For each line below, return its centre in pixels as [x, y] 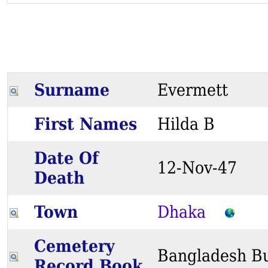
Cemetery [74, 246]
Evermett [202, 90]
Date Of [66, 159]
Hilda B [195, 124]
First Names [91, 124]
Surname [77, 90]
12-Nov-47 [206, 168]
